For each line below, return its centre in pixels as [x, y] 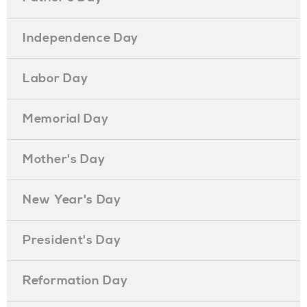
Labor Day [56, 78]
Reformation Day [75, 281]
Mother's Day [64, 159]
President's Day [72, 240]
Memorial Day [66, 119]
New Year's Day [72, 200]
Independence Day [81, 38]
